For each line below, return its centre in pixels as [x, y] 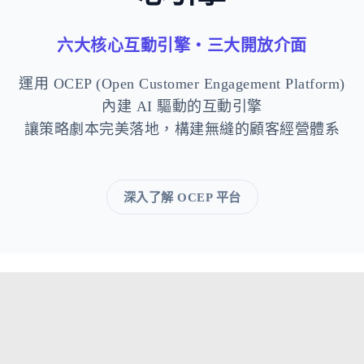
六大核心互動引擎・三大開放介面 [182, 45]
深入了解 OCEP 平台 [182, 197]
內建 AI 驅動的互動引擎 [182, 106]
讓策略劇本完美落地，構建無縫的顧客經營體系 [182, 129]
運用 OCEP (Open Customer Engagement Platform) [182, 83]
